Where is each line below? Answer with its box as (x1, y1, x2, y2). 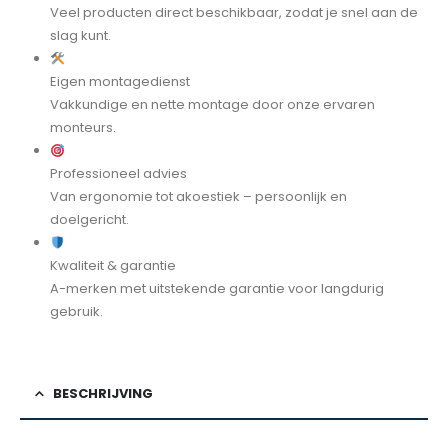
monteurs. (49, 118, 116, 138)
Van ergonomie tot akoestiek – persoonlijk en (49, 187, 347, 207)
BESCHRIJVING (53, 384, 153, 404)
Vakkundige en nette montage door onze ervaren (49, 95, 375, 115)
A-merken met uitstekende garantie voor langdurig (49, 279, 384, 299)
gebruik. (49, 302, 103, 322)
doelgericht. (49, 210, 129, 230)
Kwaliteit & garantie (49, 256, 176, 276)
